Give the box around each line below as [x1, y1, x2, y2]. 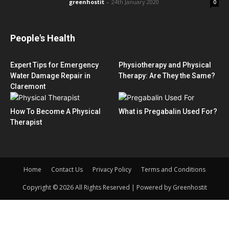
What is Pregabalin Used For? [118, 107, 217, 116]
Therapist [10, 118, 42, 126]
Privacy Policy [93, 165, 131, 174]
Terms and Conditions [141, 165, 205, 174]
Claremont [10, 82, 45, 90]
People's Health [10, 32, 75, 43]
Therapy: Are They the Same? [118, 71, 215, 80]
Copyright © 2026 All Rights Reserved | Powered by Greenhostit [22, 182, 207, 192]
